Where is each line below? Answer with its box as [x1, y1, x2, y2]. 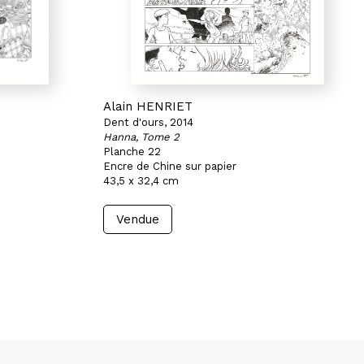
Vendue [116, 212, 159, 227]
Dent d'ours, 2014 [103, 116, 193, 128]
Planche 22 [103, 145, 161, 158]
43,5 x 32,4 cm [103, 175, 179, 187]
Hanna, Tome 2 [103, 131, 180, 143]
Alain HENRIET [103, 99, 193, 114]
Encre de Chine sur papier [103, 160, 236, 172]
